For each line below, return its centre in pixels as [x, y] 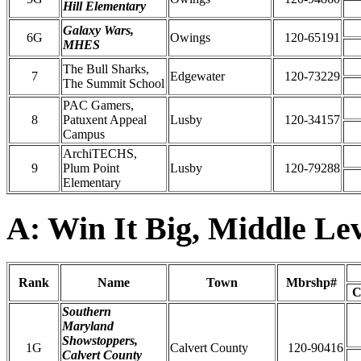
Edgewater [197, 76]
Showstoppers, [100, 341]
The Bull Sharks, [106, 68]
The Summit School [114, 83]
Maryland [88, 326]
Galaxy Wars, [98, 30]
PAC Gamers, [98, 105]
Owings [190, 37]
